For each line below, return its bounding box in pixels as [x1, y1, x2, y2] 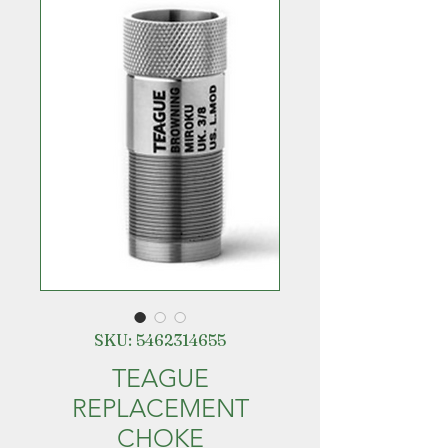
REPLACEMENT [71, 393, 249, 423]
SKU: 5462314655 [94, 330, 226, 350]
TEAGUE [111, 363, 209, 393]
